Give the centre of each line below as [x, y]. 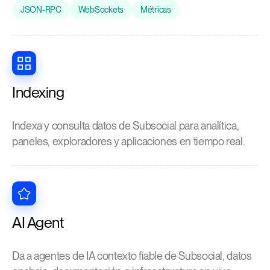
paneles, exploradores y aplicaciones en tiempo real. [128, 141]
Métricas [155, 10]
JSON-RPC [41, 10]
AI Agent [38, 222]
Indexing [38, 92]
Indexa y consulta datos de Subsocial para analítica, [126, 126]
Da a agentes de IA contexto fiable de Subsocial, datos [132, 256]
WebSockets [101, 10]
